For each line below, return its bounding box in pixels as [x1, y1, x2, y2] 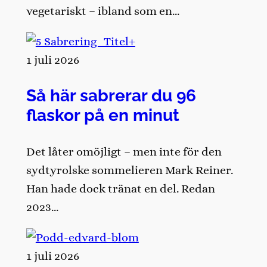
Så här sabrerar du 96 [26, 85, 196, 106]
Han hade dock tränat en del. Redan [26, 181, 215, 195]
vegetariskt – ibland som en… [26, 4, 179, 18]
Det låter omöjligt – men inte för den [26, 144, 222, 159]
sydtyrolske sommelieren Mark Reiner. [26, 163, 233, 177]
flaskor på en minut [26, 105, 179, 126]
